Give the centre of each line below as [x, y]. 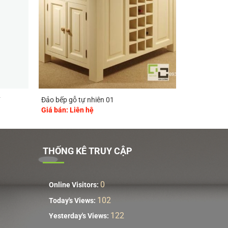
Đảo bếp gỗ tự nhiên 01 [77, 100]
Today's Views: [73, 201]
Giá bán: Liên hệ [67, 110]
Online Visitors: [74, 185]
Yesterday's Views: [79, 216]
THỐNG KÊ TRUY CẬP [87, 151]
